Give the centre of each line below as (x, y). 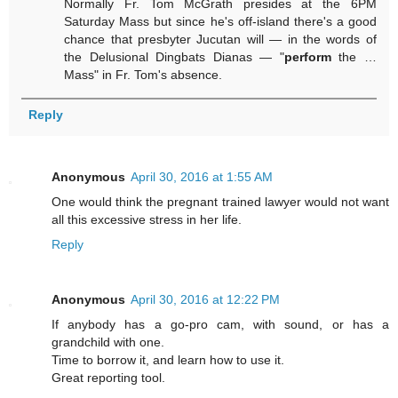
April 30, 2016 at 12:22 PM (205, 300)
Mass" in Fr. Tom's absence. (143, 74)
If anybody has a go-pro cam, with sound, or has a (220, 325)
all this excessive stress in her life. (147, 220)
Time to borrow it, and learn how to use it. (168, 360)
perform (307, 56)
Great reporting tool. (108, 378)
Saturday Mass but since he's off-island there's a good (220, 21)
